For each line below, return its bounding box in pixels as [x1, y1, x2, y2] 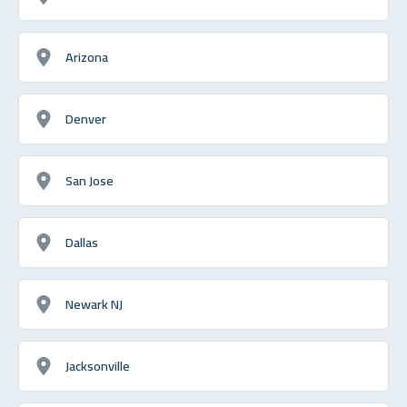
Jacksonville [65, 352, 130, 378]
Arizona [65, 44, 108, 69]
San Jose [65, 167, 114, 193]
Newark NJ [65, 291, 123, 316]
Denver [65, 105, 106, 131]
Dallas [65, 229, 98, 254]
